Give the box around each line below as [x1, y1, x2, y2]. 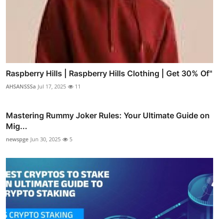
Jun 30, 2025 [30, 135, 61, 143]
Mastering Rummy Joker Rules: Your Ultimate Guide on [6, 110, 210, 121]
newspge [6, 135, 28, 143]
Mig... [6, 121, 27, 131]
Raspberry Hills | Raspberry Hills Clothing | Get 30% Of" [6, 68, 212, 79]
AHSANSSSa [6, 83, 36, 90]
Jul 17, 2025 [38, 83, 66, 90]
